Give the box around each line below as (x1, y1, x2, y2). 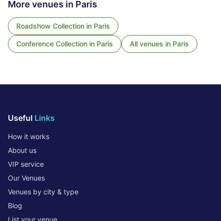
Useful (8, 113, 35, 123)
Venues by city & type (8, 187, 78, 196)
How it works (8, 132, 49, 141)
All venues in (130, 39, 173, 48)
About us (8, 146, 37, 154)
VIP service (8, 160, 44, 168)
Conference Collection (16, 39, 87, 48)
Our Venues (8, 174, 45, 182)
